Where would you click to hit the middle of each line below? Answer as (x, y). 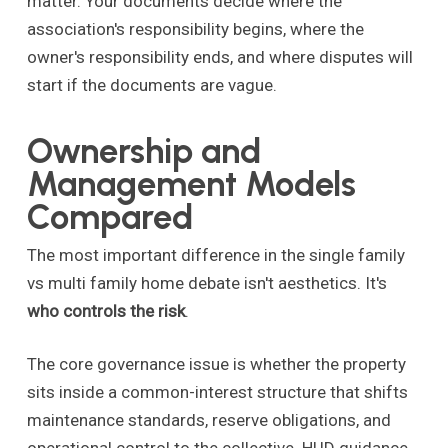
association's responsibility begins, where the (195, 29)
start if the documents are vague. (151, 85)
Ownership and (143, 150)
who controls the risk (105, 310)
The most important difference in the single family (215, 254)
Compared (109, 216)
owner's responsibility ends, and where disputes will (219, 57)
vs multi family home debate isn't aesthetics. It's (206, 282)
